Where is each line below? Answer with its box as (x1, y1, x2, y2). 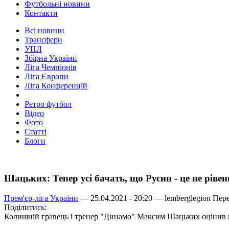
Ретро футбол (25, 100, 72, 109)
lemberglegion (165, 193, 211, 202)
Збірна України (25, 54, 77, 63)
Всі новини (25, 26, 64, 35)
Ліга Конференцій (25, 81, 87, 90)
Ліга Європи (25, 72, 68, 81)
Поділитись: (4, 202, 47, 212)
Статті (25, 127, 47, 136)
